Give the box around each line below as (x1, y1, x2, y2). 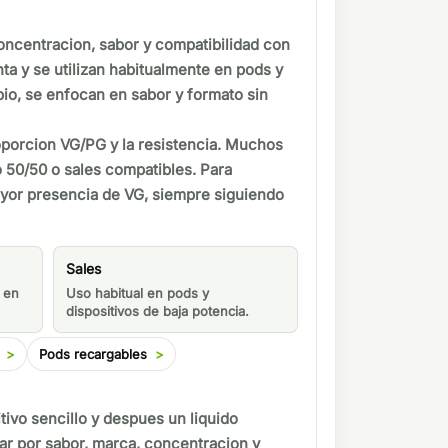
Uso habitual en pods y (65, 285, 209, 302)
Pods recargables (38, 345, 147, 362)
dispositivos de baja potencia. (65, 303, 249, 320)
